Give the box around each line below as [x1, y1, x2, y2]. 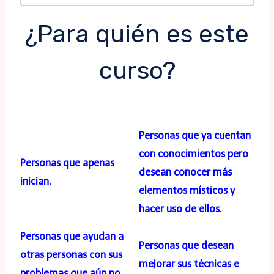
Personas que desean [139, 240, 234, 252]
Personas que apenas [20, 157, 114, 169]
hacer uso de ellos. [139, 203, 222, 215]
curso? [98, 56, 176, 86]
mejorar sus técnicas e [139, 258, 239, 270]
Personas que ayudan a [20, 231, 124, 243]
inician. [20, 176, 51, 188]
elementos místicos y [139, 185, 235, 197]
